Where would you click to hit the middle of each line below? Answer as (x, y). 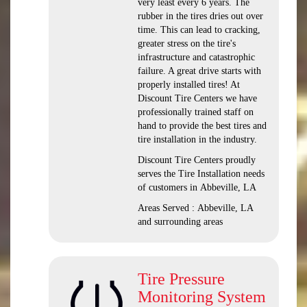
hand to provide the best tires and (202, 126)
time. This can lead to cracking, (199, 30)
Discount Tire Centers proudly (197, 160)
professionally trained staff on (196, 112)
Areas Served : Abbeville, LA (195, 208)
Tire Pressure (181, 279)
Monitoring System (202, 297)
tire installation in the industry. (197, 139)
